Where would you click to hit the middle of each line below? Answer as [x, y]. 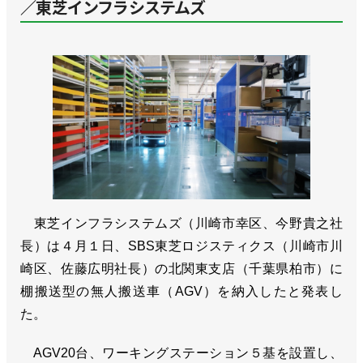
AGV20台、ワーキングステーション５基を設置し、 [181, 353]
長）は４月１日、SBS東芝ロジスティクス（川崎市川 [181, 246]
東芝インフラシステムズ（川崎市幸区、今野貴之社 [181, 224]
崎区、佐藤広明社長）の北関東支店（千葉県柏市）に [181, 269]
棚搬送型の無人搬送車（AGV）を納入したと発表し [181, 292]
